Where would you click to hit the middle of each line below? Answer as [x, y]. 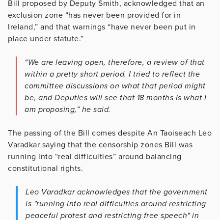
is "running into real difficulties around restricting [116, 204]
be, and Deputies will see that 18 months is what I [115, 98]
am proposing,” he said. [68, 110]
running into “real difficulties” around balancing [95, 157]
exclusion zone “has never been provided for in [94, 15]
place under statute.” [46, 39]
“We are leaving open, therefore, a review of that [115, 63]
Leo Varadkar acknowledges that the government [117, 192]
